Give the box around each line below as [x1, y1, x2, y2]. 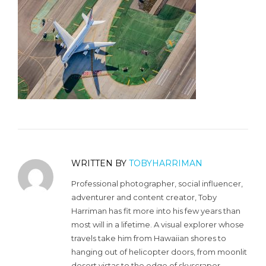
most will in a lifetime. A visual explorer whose [71, 219, 244, 229]
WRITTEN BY [71, 157, 129, 169]
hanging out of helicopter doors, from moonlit [71, 246, 247, 256]
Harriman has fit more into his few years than [71, 205, 240, 216]
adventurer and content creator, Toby [71, 192, 217, 202]
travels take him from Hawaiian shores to [71, 233, 226, 243]
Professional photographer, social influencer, [71, 178, 243, 188]
